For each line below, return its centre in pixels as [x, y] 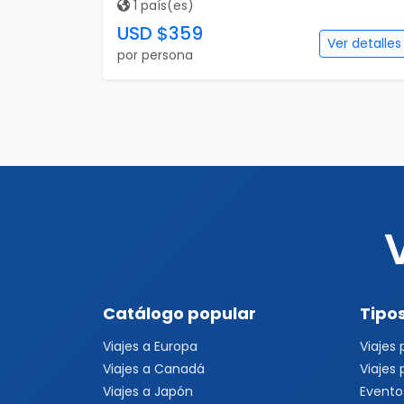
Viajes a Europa [150, 346]
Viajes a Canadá [154, 369]
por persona [155, 55]
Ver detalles [364, 43]
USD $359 [160, 33]
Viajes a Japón [148, 391]
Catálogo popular [179, 313]
